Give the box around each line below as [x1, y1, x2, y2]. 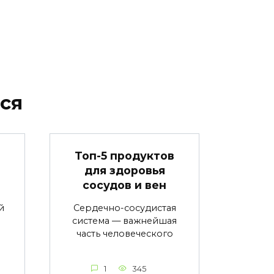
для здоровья [84, 164, 165, 177]
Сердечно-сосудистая [73, 202, 176, 214]
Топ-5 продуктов [75, 149, 174, 163]
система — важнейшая [72, 215, 177, 227]
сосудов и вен [83, 179, 166, 192]
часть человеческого [76, 228, 173, 240]
